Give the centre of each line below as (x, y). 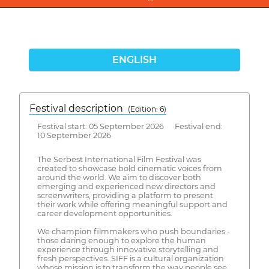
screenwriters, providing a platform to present (125, 196)
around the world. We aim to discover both (119, 178)
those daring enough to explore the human (121, 241)
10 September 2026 (74, 135)
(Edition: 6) (147, 109)
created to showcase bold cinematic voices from (129, 169)
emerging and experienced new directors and (126, 187)
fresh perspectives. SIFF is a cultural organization (130, 259)
